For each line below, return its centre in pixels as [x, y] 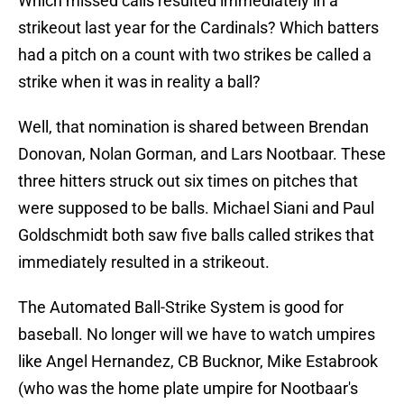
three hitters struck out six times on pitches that [188, 181]
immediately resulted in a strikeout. [144, 262]
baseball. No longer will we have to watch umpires [197, 335]
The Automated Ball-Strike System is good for [181, 308]
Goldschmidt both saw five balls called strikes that [196, 235]
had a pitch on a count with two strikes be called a [195, 55]
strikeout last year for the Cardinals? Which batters [198, 28]
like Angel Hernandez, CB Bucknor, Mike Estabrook [198, 362]
